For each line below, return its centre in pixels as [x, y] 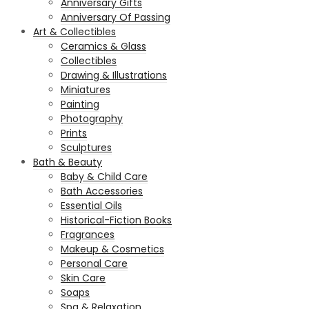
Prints [74, 133]
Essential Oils [91, 205]
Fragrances [88, 234]
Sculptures [86, 147]
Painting [80, 104]
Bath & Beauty [68, 162]
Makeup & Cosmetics [112, 249]
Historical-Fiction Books [116, 220]
